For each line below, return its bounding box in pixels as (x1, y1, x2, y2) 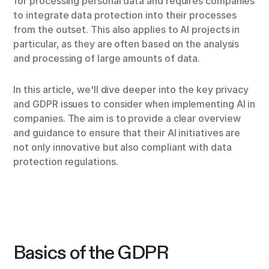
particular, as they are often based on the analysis (13, 38, 240, 50)
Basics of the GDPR (13, 240, 169, 265)
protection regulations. (13, 156, 118, 168)
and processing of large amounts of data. (13, 52, 201, 65)
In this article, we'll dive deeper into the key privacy (13, 83, 249, 96)
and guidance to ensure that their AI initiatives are (13, 127, 241, 139)
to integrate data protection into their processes (13, 9, 237, 22)
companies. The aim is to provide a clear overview (13, 112, 241, 125)
